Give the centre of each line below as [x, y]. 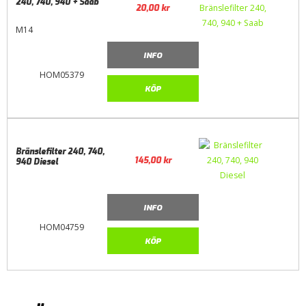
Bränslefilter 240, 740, [60, 151]
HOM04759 [61, 227]
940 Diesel [37, 162]
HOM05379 [61, 75]
